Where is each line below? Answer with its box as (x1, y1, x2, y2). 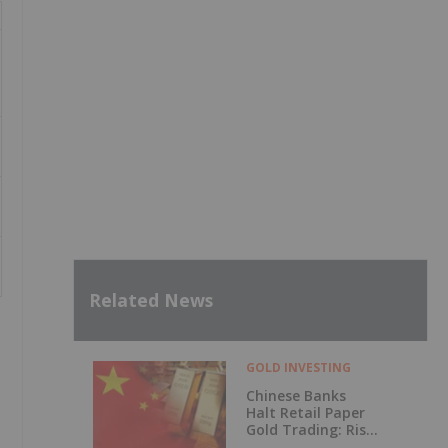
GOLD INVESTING (245, 358, 351, 376)
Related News (89, 288, 213, 313)
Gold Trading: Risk (245, 419, 374, 439)
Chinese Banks (245, 385, 346, 405)
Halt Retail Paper (245, 402, 365, 422)
